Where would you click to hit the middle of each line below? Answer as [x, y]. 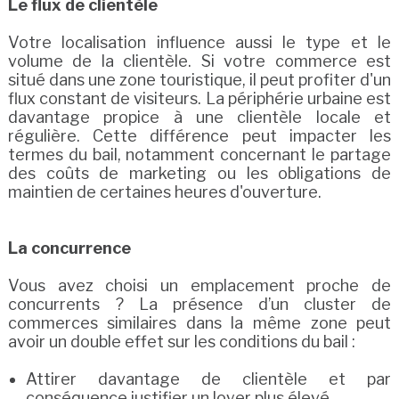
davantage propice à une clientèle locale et [199, 117]
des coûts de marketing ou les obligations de [199, 173]
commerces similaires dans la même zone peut [199, 323]
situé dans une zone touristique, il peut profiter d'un [199, 80]
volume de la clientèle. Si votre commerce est [199, 61]
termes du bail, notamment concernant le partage [199, 155]
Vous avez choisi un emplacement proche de [199, 285]
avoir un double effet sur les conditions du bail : [181, 342]
